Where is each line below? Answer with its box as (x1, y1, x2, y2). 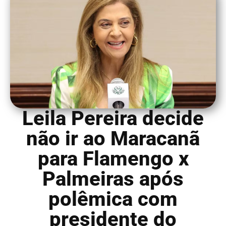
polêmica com (48, 187, 178, 211)
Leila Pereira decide (22, 106, 204, 130)
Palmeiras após (42, 166, 184, 191)
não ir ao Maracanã (26, 126, 200, 150)
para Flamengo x (37, 146, 189, 171)
